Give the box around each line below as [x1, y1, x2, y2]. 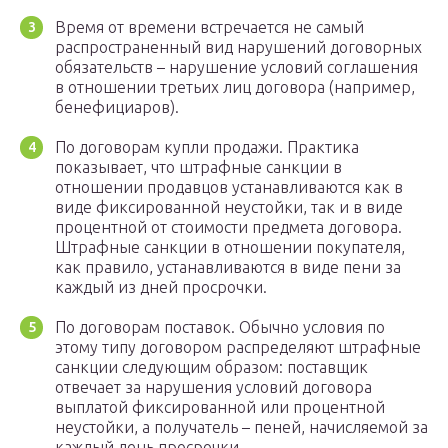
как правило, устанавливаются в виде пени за [55, 258, 401, 277]
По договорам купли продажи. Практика [55, 138, 359, 157]
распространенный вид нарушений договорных [55, 38, 422, 57]
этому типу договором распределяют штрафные [55, 338, 421, 357]
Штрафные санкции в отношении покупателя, [55, 238, 405, 257]
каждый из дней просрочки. [55, 278, 267, 297]
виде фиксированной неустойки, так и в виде [55, 198, 403, 217]
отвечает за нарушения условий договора [55, 378, 372, 397]
